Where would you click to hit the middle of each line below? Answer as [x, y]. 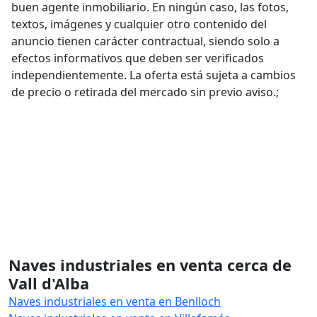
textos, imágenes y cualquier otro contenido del [139, 24]
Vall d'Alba [49, 283]
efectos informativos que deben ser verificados [138, 58]
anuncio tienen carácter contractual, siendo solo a [145, 41]
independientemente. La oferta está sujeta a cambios [154, 75]
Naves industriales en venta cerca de [150, 265]
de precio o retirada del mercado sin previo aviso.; [145, 92]
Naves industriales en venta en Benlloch [115, 301]
